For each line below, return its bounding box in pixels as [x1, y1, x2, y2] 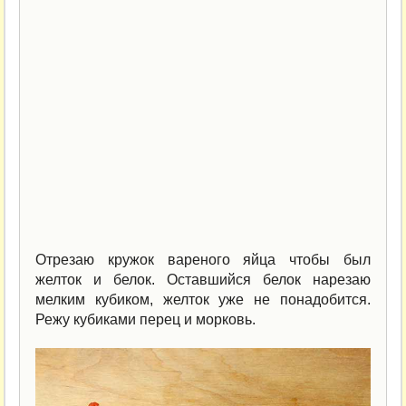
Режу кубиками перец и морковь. [35, 312, 256, 327]
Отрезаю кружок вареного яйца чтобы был [35, 252, 371, 267]
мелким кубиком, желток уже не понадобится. [35, 292, 371, 307]
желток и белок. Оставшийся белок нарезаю [35, 272, 371, 287]
